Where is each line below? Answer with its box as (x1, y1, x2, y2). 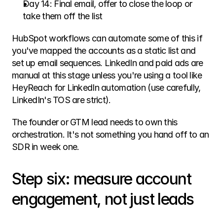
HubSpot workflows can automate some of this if (12, 33, 202, 43)
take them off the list (23, 11, 103, 21)
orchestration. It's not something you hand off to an (12, 129, 209, 140)
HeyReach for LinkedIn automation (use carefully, (12, 82, 201, 93)
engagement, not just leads (12, 189, 194, 209)
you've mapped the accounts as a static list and (12, 45, 196, 56)
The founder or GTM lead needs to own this (12, 117, 178, 127)
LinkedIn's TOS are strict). (12, 95, 111, 105)
